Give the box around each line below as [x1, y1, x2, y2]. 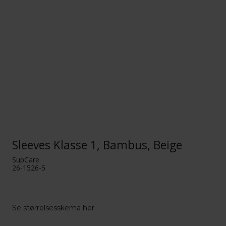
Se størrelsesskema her [12, 203, 95, 212]
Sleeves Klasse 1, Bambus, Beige [12, 137, 183, 153]
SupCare [12, 154, 40, 164]
